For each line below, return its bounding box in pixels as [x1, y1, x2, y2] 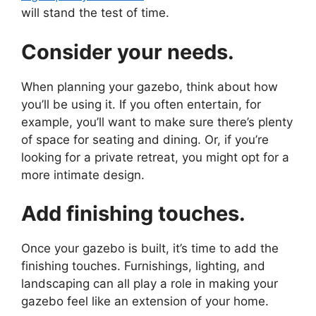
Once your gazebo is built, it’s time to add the [21, 241, 279, 256]
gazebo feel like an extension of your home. [21, 294, 269, 309]
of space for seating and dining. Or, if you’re [21, 132, 269, 147]
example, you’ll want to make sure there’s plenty [21, 114, 293, 129]
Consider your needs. [21, 39, 234, 64]
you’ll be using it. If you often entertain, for [21, 97, 261, 111]
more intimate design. [21, 167, 145, 182]
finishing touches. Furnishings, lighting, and [21, 259, 265, 274]
